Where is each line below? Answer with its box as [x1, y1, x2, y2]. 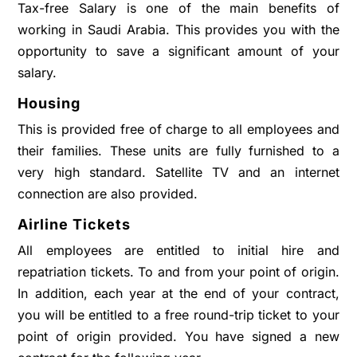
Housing [18, 95, 81, 112]
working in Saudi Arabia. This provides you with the [18, 22, 339, 37]
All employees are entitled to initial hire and [18, 242, 339, 258]
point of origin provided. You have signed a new [18, 328, 339, 344]
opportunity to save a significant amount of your [18, 43, 339, 59]
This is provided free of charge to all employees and [18, 121, 339, 137]
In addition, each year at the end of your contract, [18, 285, 339, 301]
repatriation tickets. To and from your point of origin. [18, 264, 339, 280]
